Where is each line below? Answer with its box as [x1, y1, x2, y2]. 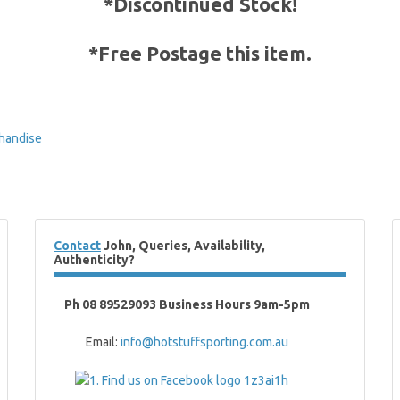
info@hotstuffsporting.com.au [121, 335, 288, 349]
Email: [54, 335, 121, 349]
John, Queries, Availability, [101, 238, 265, 253]
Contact [54, 238, 101, 253]
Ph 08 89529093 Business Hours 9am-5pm [64, 297, 312, 312]
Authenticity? [54, 253, 135, 267]
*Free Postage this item [88, 42, 306, 64]
